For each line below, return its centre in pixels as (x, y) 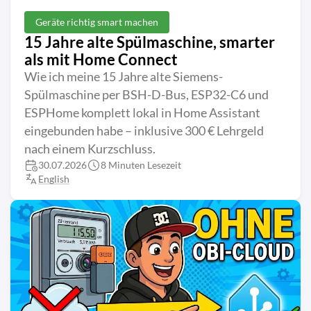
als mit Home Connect (101, 60)
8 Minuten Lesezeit (141, 165)
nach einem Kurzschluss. (90, 149)
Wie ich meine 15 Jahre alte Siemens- (124, 77)
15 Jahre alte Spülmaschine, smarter (150, 42)
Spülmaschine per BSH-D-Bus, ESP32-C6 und (146, 95)
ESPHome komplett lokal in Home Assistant (142, 113)
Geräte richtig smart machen (97, 22)
